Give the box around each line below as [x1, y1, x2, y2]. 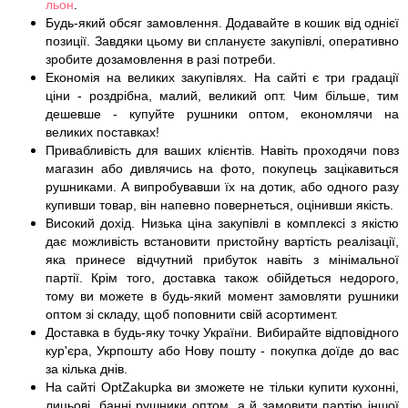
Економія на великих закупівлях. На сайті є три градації [46, 70, 399, 85]
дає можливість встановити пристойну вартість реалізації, [46, 234, 399, 249]
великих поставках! [46, 125, 159, 139]
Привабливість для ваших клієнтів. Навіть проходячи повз [46, 143, 399, 158]
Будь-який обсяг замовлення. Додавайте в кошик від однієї [46, 15, 399, 30]
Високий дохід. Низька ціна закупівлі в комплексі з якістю [46, 216, 399, 230]
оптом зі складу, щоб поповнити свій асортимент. [46, 307, 338, 321]
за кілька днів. [46, 362, 127, 376]
